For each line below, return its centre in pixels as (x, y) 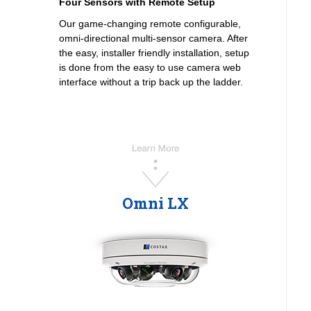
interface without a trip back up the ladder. (151, 82)
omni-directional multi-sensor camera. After (153, 39)
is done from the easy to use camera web (150, 68)
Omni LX (155, 203)
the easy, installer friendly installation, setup (154, 53)
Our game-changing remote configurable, (150, 24)
